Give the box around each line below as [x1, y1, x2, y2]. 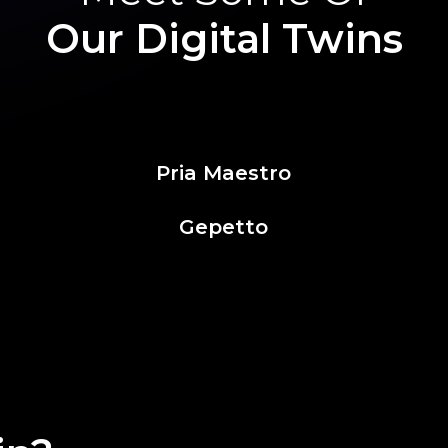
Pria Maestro [156, 161, 292, 185]
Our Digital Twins [45, 14, 403, 63]
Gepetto [179, 215, 269, 239]
